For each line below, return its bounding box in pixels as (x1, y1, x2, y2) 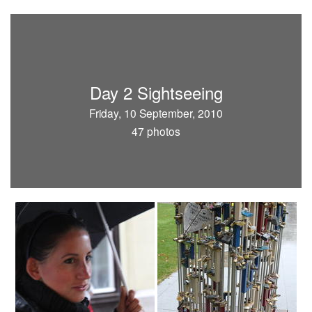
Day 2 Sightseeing (89, 80, 223, 104)
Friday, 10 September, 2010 (89, 105, 223, 120)
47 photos (132, 123, 180, 139)
